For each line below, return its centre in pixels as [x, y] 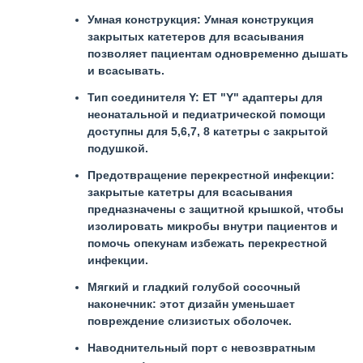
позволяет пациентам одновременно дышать [218, 53]
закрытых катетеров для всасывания [196, 36]
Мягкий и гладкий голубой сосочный [194, 287]
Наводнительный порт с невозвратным [201, 348]
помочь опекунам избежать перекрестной [207, 243]
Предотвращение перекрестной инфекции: [211, 175]
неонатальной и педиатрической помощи [207, 114]
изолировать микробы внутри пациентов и [213, 226]
